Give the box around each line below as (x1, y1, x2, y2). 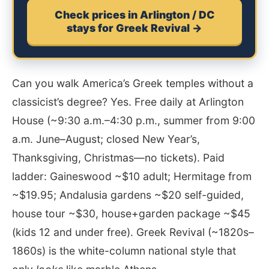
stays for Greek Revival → (67, 22, 202, 35)
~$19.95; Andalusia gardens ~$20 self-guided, (12, 188, 244, 201)
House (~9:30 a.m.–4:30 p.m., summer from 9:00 (12, 113, 255, 127)
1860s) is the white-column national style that (12, 244, 236, 257)
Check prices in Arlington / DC (54, 8, 215, 22)
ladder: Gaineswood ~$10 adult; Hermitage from (12, 169, 252, 183)
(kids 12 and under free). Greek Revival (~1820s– (12, 225, 254, 238)
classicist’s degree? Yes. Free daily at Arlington (12, 95, 244, 108)
